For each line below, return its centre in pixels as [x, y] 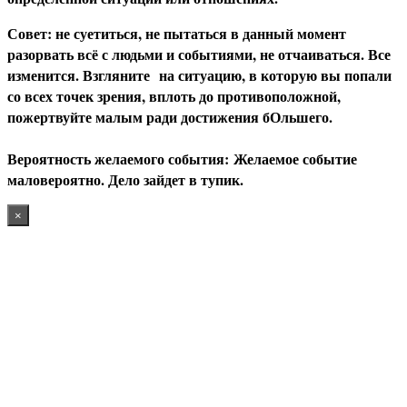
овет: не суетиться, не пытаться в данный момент [182, 33]
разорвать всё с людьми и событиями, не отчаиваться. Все [199, 54]
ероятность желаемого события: [125, 158]
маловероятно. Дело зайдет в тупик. [125, 179]
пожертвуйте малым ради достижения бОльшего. [170, 116]
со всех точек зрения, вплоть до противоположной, [176, 95]
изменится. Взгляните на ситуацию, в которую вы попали [199, 74]
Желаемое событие [295, 158]
